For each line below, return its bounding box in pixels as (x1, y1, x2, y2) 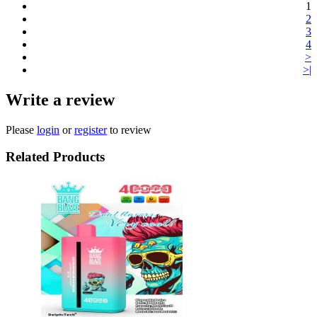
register (74, 123, 107, 136)
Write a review (6, 90, 115, 109)
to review (107, 123, 151, 136)
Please (6, 123, 37, 136)
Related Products (6, 149, 105, 165)
